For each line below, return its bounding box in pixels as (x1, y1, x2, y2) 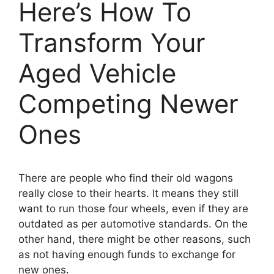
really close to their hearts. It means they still (18, 187, 239, 199)
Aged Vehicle (18, 57, 176, 89)
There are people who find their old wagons (18, 171, 233, 184)
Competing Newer (18, 87, 239, 119)
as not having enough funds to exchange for (18, 248, 235, 261)
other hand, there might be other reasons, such (18, 232, 251, 245)
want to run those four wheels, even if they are (18, 202, 248, 215)
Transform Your (18, 26, 206, 58)
